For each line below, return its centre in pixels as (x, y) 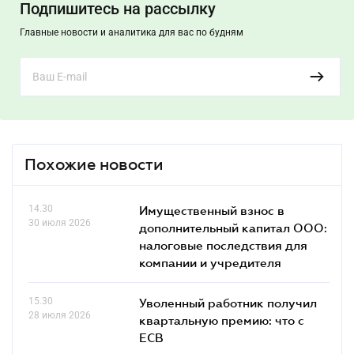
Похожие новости (94, 164)
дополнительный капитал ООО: (233, 228)
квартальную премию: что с (222, 320)
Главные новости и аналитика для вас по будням (132, 32)
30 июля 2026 (60, 223)
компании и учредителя (210, 262)
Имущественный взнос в (212, 210)
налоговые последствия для (223, 245)
